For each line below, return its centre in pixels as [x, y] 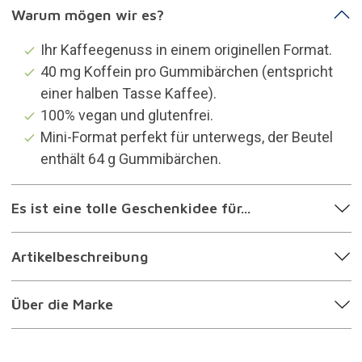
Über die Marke [62, 305]
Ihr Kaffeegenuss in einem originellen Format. [186, 49]
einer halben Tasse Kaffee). [128, 93]
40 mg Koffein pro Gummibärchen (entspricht [186, 71]
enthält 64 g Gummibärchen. [130, 158]
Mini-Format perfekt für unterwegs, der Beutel [186, 137]
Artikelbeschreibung [79, 256]
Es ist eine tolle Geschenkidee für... [130, 208]
